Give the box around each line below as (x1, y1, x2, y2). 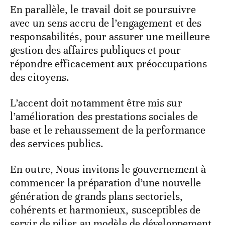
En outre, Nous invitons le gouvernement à (10, 163, 206, 176)
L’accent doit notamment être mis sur (10, 96, 182, 110)
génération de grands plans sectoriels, (10, 190, 183, 203)
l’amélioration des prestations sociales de (10, 110, 198, 124)
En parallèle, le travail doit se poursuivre (10, 3, 196, 17)
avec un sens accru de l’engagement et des (10, 17, 202, 30)
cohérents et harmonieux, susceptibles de (10, 203, 201, 217)
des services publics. (10, 137, 104, 151)
